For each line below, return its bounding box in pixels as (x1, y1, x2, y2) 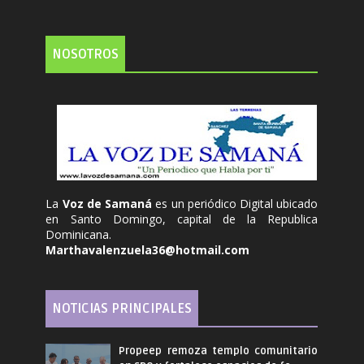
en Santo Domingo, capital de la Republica (45, 211, 318, 227)
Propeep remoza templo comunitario (119, 344, 318, 357)
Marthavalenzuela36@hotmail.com (45, 242, 250, 258)
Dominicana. (45, 227, 112, 242)
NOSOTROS (52, 46, 119, 63)
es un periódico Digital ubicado (155, 196, 318, 211)
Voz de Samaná (62, 196, 156, 211)
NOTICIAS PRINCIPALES (52, 301, 193, 317)
